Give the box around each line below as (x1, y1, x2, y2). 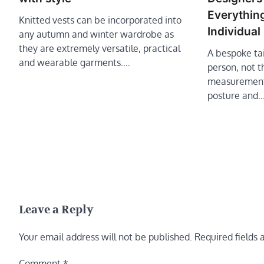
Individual (207, 25, 260, 39)
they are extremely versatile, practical (19, 42, 180, 55)
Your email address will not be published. (19, 231, 192, 243)
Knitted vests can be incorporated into (19, 14, 181, 27)
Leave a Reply (19, 203, 94, 217)
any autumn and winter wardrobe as (19, 28, 174, 41)
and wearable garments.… (19, 57, 130, 69)
